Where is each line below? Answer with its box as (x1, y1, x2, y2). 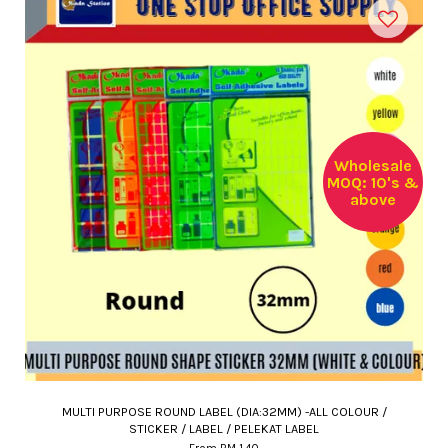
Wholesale (334, 155, 412, 175)
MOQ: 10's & (327, 172, 419, 192)
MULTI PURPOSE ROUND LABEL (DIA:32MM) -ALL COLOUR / (61, 404, 387, 419)
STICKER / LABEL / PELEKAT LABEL (129, 421, 319, 436)
